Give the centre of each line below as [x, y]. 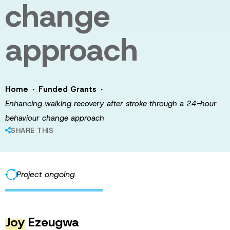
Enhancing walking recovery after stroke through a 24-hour [111, 104]
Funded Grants [68, 89]
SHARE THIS [32, 130]
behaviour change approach [55, 118]
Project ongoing [46, 174]
